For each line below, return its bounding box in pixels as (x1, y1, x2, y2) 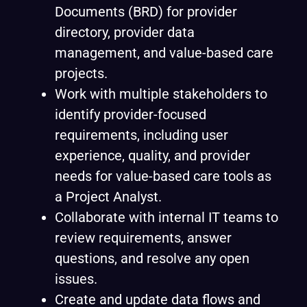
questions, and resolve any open (55, 250, 249, 267)
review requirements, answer (55, 230, 232, 246)
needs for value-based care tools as (55, 168, 271, 184)
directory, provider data (55, 24, 195, 40)
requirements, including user (55, 127, 228, 143)
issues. (55, 271, 97, 287)
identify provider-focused (55, 106, 206, 123)
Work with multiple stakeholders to (55, 86, 267, 102)
